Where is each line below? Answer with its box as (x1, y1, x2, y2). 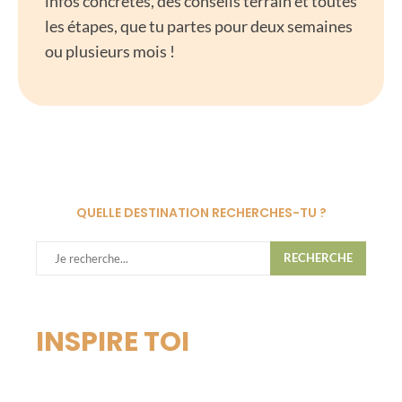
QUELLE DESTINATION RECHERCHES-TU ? (75, 203, 327, 222)
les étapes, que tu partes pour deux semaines (45, 15, 353, 36)
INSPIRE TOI (36, 322, 195, 361)
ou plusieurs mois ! (45, 40, 175, 61)
